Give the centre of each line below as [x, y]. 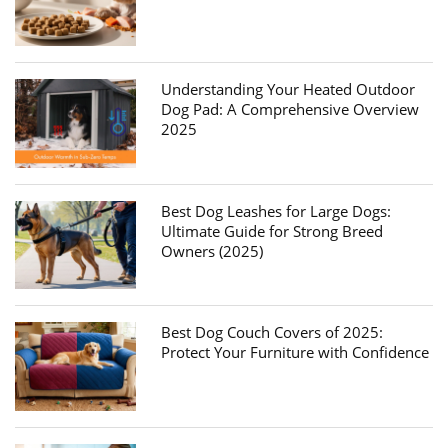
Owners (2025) [212, 250]
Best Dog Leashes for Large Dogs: [276, 210]
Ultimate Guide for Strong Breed [272, 230]
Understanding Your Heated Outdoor [288, 88]
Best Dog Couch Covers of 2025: [272, 332]
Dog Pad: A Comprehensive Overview [290, 108]
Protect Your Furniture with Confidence [295, 352]
